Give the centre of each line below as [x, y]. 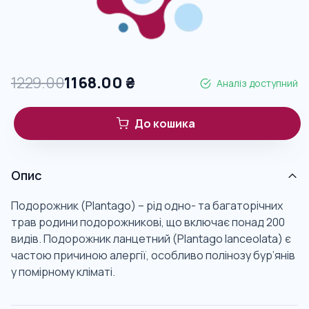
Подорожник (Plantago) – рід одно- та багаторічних [147, 206]
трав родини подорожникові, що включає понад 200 [148, 222]
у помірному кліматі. [63, 272]
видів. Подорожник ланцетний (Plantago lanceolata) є [151, 239]
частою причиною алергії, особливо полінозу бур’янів [153, 256]
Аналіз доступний [257, 83]
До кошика [165, 124]
